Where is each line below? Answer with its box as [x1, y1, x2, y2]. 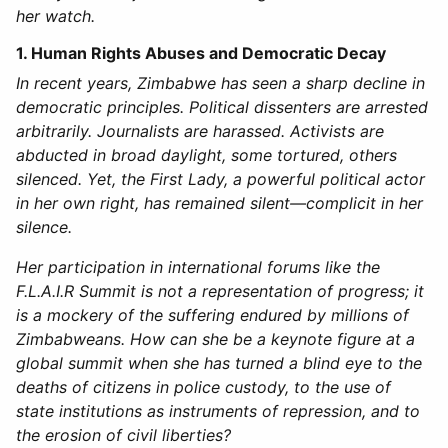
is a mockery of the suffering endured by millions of [16, 304, 409, 325]
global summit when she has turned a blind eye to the [16, 352, 422, 373]
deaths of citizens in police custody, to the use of [16, 376, 391, 397]
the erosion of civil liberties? [16, 424, 231, 445]
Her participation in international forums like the [16, 256, 380, 277]
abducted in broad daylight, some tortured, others [16, 144, 397, 165]
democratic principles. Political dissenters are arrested [16, 96, 428, 117]
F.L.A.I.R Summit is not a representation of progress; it [16, 280, 424, 301]
